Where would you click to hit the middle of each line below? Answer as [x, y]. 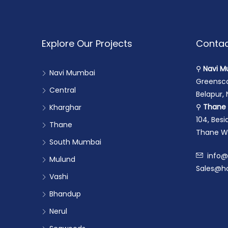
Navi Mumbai [72, 73]
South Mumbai [75, 142]
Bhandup [65, 194]
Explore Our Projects [87, 44]
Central [63, 90]
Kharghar [65, 107]
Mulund [62, 159]
